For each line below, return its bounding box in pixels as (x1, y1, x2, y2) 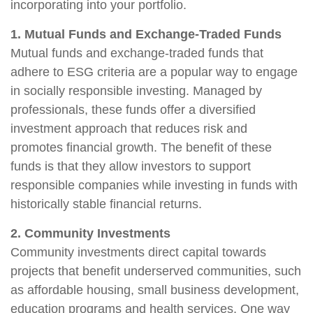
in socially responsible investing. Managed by (10, 84, 262, 98)
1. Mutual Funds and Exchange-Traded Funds (10, 27, 282, 41)
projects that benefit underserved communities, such (10, 264, 301, 278)
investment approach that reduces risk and (10, 122, 247, 136)
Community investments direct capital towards (10, 245, 266, 259)
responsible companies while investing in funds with (10, 178, 298, 192)
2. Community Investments (10, 226, 170, 240)
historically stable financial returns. (10, 197, 202, 211)
